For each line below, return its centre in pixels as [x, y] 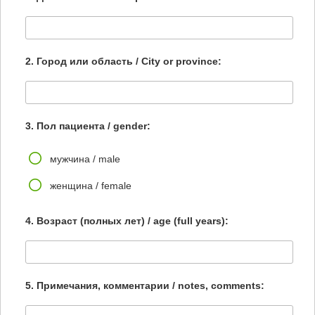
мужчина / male [85, 159]
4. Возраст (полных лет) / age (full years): [127, 221]
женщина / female [91, 186]
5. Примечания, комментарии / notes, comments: [145, 285]
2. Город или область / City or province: [123, 61]
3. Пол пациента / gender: [88, 126]
